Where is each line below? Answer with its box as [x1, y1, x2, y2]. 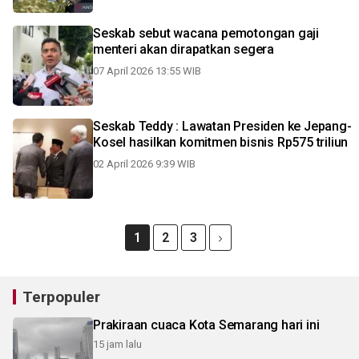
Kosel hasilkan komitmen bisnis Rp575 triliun [93, 135, 349, 150]
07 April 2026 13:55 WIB [93, 65, 201, 77]
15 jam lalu [93, 338, 142, 350]
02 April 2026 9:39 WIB [93, 158, 196, 170]
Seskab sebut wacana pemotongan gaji [93, 26, 319, 41]
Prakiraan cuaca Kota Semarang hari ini [93, 317, 320, 333]
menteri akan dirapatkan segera [93, 42, 274, 57]
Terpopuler [22, 288, 100, 306]
